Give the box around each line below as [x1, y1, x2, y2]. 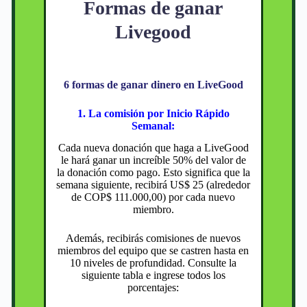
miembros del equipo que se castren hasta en [58, 245, 249, 257]
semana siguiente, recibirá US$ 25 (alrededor [56, 179, 251, 191]
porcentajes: [127, 282, 180, 294]
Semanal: [132, 119, 175, 132]
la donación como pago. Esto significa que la [56, 167, 250, 179]
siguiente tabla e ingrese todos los [81, 269, 225, 282]
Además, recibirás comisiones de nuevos [66, 232, 241, 245]
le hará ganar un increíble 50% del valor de [60, 154, 246, 167]
